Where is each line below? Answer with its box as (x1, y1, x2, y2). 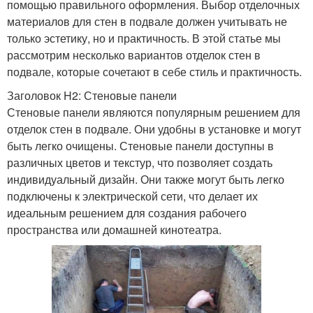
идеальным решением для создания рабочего (7, 204, 247, 221)
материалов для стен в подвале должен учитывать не (7, 13, 287, 29)
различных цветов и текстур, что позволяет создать (7, 154, 272, 170)
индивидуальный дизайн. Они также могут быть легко (7, 170, 284, 187)
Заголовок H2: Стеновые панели (7, 87, 177, 103)
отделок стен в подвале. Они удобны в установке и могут (7, 120, 301, 137)
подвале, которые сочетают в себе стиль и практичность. (7, 63, 302, 80)
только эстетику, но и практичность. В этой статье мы (7, 29, 281, 46)
